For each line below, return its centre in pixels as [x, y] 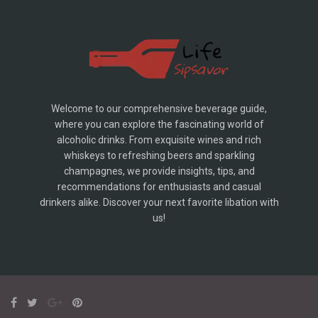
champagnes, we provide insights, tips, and [159, 171]
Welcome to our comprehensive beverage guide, [159, 109]
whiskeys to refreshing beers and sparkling [159, 156]
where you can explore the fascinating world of [159, 125]
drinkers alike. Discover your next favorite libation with [159, 203]
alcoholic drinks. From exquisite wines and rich [159, 140]
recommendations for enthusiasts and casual [159, 187]
